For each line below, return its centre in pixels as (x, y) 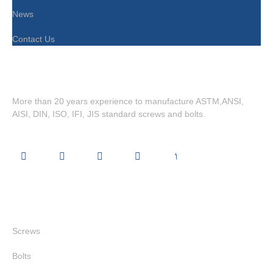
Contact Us (34, 39)
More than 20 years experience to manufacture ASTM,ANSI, (128, 101)
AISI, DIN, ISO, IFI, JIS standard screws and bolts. (109, 114)
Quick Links (49, 195)
